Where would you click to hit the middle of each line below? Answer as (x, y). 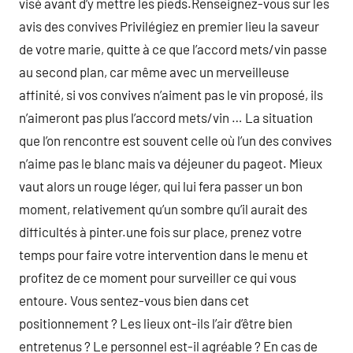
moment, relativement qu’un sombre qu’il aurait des (163, 209)
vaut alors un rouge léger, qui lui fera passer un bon (161, 186)
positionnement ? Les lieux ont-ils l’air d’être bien (156, 323)
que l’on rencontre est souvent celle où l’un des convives (175, 140)
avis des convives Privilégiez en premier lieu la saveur (169, 26)
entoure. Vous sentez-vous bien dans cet (134, 300)
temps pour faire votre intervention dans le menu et (163, 255)
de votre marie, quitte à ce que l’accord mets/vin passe (173, 49)
